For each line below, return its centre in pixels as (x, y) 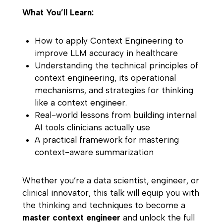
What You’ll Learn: (58, 13)
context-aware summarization (94, 152)
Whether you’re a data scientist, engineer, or (111, 181)
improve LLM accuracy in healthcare (106, 53)
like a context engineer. (81, 103)
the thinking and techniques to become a (104, 205)
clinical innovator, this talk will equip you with (111, 193)
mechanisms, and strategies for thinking (114, 90)
